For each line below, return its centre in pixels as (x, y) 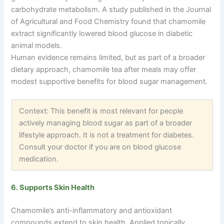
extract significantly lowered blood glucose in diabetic (102, 33)
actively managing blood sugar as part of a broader (106, 123)
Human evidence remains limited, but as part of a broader (108, 57)
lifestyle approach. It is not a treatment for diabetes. (107, 135)
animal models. (37, 45)
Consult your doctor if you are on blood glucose (100, 147)
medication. (39, 159)
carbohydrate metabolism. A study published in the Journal (111, 9)
